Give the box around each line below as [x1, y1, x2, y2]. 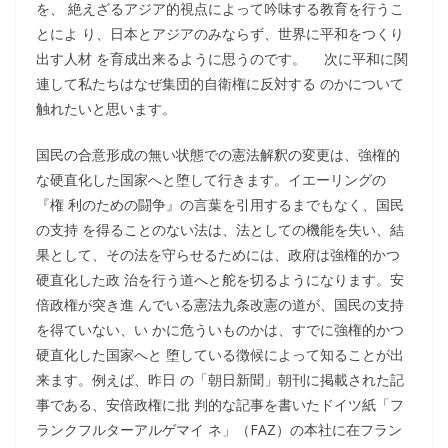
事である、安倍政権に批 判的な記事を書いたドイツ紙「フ [36, 395, 404, 414]
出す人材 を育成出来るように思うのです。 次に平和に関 [36, 49, 408, 68]
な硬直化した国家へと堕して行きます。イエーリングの [36, 170, 386, 189]
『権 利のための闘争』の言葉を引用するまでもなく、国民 [36, 195, 404, 214]
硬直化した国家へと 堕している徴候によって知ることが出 [36, 345, 404, 364]
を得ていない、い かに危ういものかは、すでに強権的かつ [36, 320, 404, 339]
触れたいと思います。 [36, 99, 176, 118]
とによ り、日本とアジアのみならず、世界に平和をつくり [36, 24, 404, 43]
